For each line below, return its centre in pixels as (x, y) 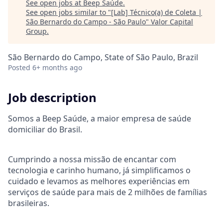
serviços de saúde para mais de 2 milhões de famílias (108, 192)
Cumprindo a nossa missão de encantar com (92, 159)
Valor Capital (172, 22)
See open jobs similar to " (68, 12)
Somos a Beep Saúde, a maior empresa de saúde (100, 118)
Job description (52, 97)
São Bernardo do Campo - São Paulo (86, 22)
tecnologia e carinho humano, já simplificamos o (99, 170)
